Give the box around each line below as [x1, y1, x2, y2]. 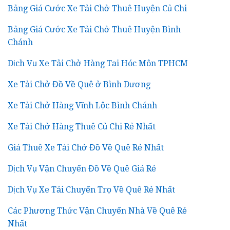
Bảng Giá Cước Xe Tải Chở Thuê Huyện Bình [8, 25, 181, 34]
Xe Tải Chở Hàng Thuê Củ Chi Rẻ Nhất [8, 122, 156, 131]
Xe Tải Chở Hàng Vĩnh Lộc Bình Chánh [8, 101, 157, 110]
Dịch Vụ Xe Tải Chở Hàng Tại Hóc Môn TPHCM [8, 59, 188, 68]
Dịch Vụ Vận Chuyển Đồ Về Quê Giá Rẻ [8, 164, 156, 174]
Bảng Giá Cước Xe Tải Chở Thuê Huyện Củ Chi [8, 4, 187, 13]
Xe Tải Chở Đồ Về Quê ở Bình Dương [8, 80, 150, 89]
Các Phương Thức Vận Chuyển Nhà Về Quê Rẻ [8, 206, 187, 216]
